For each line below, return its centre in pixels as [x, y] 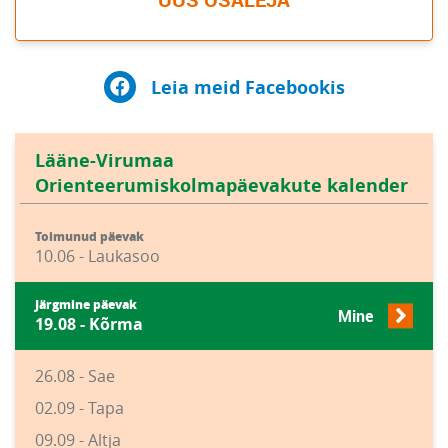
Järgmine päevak [86, 304]
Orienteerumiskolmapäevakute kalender [221, 185]
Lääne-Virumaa [104, 160]
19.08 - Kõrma [89, 324]
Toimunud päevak [89, 236]
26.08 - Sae [75, 376]
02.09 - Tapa [79, 408]
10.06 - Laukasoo [97, 256]
